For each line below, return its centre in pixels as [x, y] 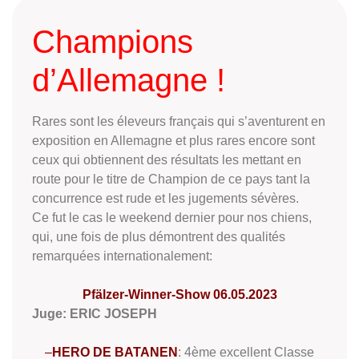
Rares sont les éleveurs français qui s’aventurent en [179, 121]
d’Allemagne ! [129, 80]
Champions [113, 41]
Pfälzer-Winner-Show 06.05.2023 [179, 294]
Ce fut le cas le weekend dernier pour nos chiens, [172, 217]
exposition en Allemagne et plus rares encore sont [173, 140]
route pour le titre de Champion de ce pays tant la [171, 179]
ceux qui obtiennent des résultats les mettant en [167, 159]
